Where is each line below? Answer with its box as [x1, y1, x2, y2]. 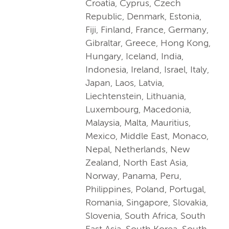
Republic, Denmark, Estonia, [85, 10, 201, 22]
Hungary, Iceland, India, [85, 50, 184, 62]
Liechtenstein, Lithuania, [85, 90, 186, 102]
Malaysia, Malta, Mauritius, [85, 117, 191, 128]
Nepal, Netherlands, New [85, 143, 190, 155]
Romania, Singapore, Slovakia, [85, 196, 208, 208]
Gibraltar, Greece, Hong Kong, [85, 37, 211, 49]
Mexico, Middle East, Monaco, [85, 130, 209, 142]
